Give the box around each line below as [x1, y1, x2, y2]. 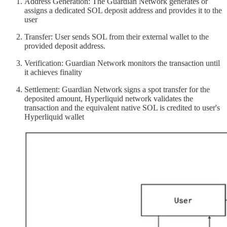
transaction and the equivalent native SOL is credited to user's [24, 103, 220, 112]
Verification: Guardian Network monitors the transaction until [24, 58, 220, 67]
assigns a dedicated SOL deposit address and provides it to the [24, 6, 222, 15]
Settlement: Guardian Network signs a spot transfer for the [24, 85, 210, 94]
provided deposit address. [24, 41, 105, 50]
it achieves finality [24, 67, 82, 77]
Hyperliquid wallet [24, 112, 84, 121]
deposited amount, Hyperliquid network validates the [24, 94, 193, 103]
